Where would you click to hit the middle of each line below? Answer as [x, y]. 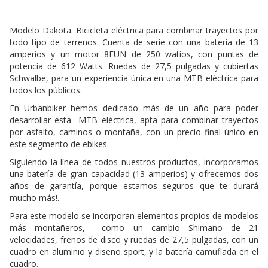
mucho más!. [34, 198]
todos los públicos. [46, 90]
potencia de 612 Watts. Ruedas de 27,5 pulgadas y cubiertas [134, 66]
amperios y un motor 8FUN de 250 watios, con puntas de [134, 54]
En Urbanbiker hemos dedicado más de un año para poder [134, 108]
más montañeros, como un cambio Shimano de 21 [134, 228]
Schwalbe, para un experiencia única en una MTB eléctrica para [134, 78]
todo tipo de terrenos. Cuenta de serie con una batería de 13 [134, 42]
